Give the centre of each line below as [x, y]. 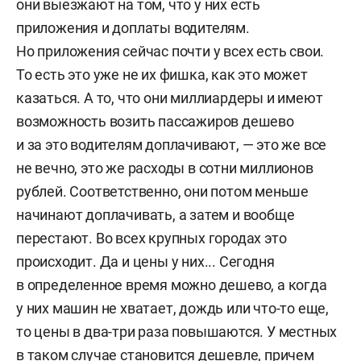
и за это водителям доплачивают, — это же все [172, 145]
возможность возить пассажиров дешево [155, 121]
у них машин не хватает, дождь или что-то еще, [172, 308]
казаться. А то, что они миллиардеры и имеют [170, 98]
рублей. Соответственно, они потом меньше [162, 191]
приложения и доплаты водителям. [133, 28]
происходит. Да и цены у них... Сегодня [145, 261]
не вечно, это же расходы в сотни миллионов [165, 168]
